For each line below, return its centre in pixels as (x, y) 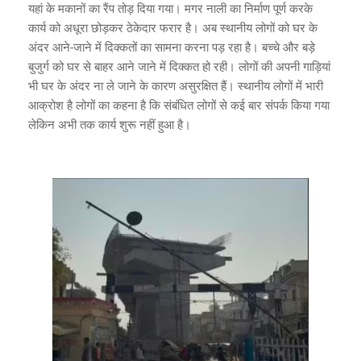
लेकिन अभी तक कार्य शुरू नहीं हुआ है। (110, 124)
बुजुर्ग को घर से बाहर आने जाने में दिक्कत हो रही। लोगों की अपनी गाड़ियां (179, 66)
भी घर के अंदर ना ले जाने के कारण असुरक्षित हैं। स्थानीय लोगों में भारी (176, 86)
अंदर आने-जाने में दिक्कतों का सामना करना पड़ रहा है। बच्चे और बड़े (172, 47)
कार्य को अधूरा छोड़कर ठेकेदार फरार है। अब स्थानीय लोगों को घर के (173, 28)
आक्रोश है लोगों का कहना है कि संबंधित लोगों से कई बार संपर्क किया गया (179, 105)
